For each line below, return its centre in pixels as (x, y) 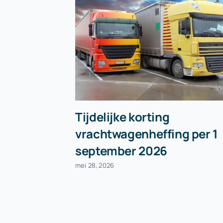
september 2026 (121, 150)
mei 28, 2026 (95, 166)
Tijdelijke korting (122, 116)
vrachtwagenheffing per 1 (147, 133)
